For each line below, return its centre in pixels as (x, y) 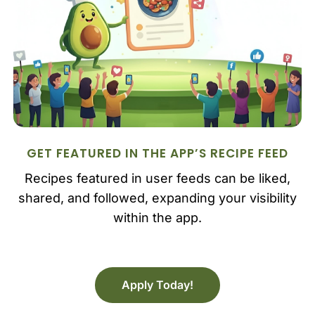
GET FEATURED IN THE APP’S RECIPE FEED (157, 154)
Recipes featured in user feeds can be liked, (157, 178)
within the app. (157, 217)
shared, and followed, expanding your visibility (157, 198)
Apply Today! (157, 285)
